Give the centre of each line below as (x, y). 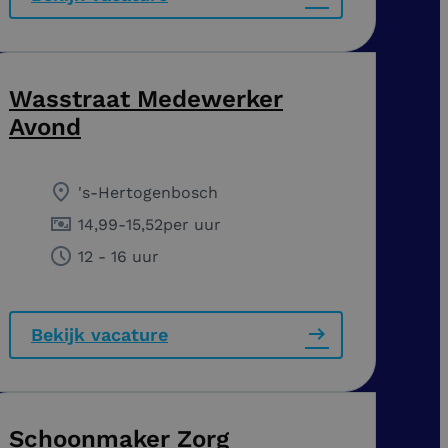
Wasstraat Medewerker (146, 98)
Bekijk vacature (99, 334)
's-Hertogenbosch (148, 192)
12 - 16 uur (118, 256)
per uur (192, 224)
